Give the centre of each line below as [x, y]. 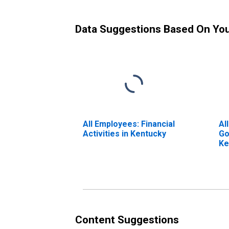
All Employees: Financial [129, 124]
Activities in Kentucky [124, 133]
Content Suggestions [127, 220]
